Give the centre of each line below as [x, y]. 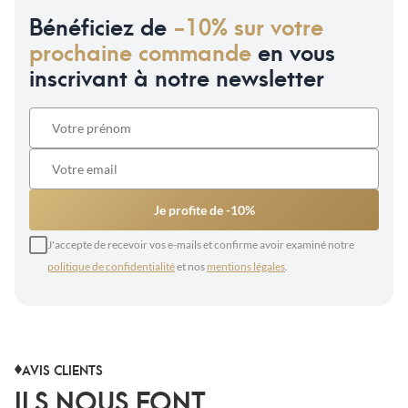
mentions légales [246, 267]
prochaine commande [140, 51]
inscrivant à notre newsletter [177, 77]
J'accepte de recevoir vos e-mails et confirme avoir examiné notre [201, 245]
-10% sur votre [248, 26]
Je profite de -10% [204, 210]
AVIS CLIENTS [62, 368]
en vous [293, 51]
